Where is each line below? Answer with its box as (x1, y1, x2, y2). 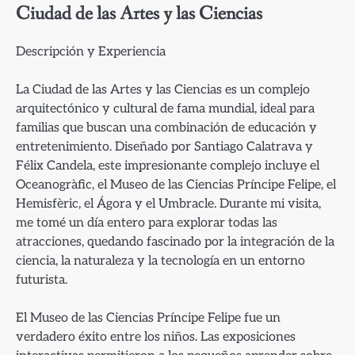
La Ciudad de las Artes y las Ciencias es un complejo (16, 81, 310, 97)
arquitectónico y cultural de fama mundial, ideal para (16, 100, 315, 116)
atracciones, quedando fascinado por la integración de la (16, 233, 334, 250)
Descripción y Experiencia (16, 43, 166, 59)
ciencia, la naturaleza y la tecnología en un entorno (16, 252, 305, 269)
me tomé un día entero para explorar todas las (16, 214, 277, 231)
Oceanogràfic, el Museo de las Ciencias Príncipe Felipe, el (16, 176, 336, 193)
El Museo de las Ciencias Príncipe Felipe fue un (16, 309, 281, 326)
